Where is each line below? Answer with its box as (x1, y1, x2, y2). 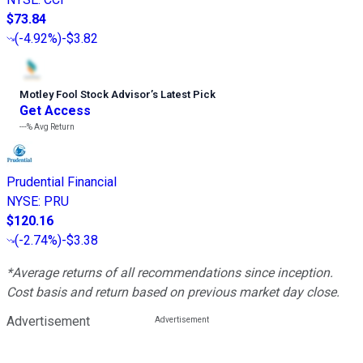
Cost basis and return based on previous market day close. (6, 284, 340, 301)
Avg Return (32, 122, 75, 132)
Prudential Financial (6, 174, 117, 190)
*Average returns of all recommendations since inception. (6, 265, 333, 281)
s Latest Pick (152, 88, 216, 101)
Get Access (19, 103, 91, 119)
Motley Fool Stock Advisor (19, 88, 151, 101)
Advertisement (6, 314, 90, 330)
